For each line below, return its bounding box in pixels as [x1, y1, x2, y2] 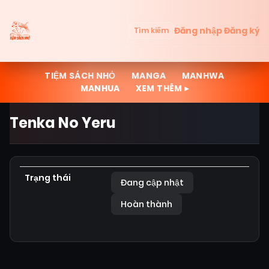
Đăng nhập [174, 24, 222, 37]
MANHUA [80, 82, 120, 94]
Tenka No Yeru [10, 113, 116, 133]
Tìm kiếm [134, 25, 169, 35]
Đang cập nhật [121, 177, 184, 189]
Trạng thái [25, 172, 71, 184]
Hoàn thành [121, 198, 172, 210]
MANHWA [181, 70, 225, 82]
